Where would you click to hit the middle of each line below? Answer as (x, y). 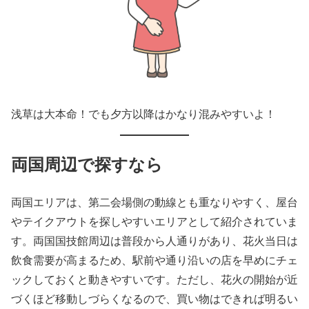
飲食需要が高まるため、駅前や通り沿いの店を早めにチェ (154, 259)
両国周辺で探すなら (87, 163)
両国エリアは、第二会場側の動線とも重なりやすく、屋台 (154, 201)
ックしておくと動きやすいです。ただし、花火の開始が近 (154, 279)
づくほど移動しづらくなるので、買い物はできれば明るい (154, 298)
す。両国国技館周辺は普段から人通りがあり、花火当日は (154, 240)
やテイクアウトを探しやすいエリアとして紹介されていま (154, 221)
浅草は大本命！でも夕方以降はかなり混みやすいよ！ (143, 113)
